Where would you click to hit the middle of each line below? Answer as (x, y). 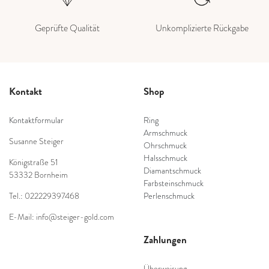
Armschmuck (165, 133)
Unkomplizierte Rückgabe (202, 28)
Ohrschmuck (165, 145)
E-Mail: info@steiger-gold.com (62, 217)
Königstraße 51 (34, 162)
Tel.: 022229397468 (44, 196)
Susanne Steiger (36, 141)
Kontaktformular (36, 120)
